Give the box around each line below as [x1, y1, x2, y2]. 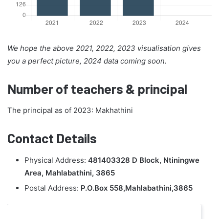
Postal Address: [24, 183, 81, 193]
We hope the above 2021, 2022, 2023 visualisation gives [7, 43, 201, 53]
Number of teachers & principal [7, 80, 187, 96]
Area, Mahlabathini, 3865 [24, 168, 115, 177]
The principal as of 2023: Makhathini [7, 106, 133, 115]
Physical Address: [24, 155, 88, 165]
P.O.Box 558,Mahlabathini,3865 [81, 183, 193, 193]
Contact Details [7, 130, 97, 146]
